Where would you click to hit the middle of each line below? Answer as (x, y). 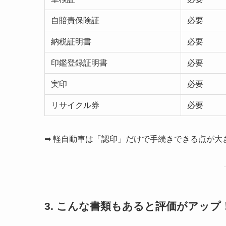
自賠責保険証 (75, 21)
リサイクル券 (75, 105)
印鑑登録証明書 (79, 63)
